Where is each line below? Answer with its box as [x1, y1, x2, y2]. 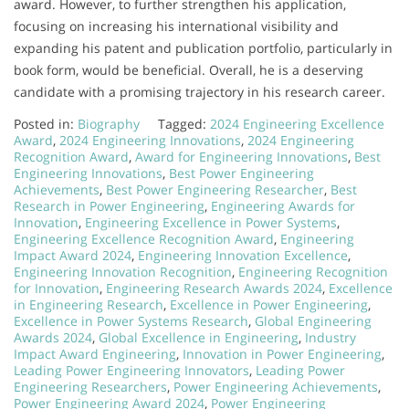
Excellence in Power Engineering [170, 296, 368, 314]
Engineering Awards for [211, 197, 355, 215]
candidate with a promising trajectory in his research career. [14, 83, 385, 101]
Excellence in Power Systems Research [14, 312, 248, 330]
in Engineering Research [14, 296, 163, 314]
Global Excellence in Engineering [99, 329, 299, 347]
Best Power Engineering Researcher [106, 181, 324, 199]
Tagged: [158, 115, 210, 133]
